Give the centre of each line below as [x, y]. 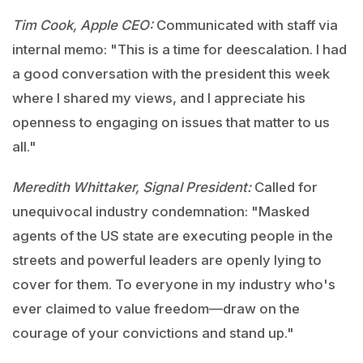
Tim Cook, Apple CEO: [83, 25]
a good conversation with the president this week [171, 74]
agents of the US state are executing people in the [173, 236]
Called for [284, 187]
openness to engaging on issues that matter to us [171, 122]
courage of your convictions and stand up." [153, 333]
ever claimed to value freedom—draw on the [156, 309]
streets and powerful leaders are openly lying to [167, 260]
